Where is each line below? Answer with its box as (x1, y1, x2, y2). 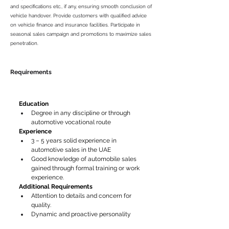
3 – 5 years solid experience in (31, 137, 118, 144)
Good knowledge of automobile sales (31, 155, 138, 163)
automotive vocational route (31, 119, 111, 126)
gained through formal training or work (31, 165, 141, 172)
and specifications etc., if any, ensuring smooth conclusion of (10, 4, 152, 9)
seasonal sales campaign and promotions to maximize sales (10, 31, 151, 37)
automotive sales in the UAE (31, 146, 111, 153)
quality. (31, 201, 51, 209)
